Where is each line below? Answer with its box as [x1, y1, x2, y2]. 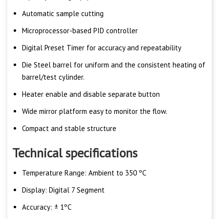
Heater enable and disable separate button [22, 89, 160, 99]
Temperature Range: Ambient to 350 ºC [22, 168, 146, 178]
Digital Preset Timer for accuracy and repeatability [22, 43, 181, 53]
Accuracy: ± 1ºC [22, 202, 71, 212]
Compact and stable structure [22, 124, 116, 133]
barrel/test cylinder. [22, 72, 85, 82]
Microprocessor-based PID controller [22, 26, 138, 36]
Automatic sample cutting [22, 9, 104, 19]
